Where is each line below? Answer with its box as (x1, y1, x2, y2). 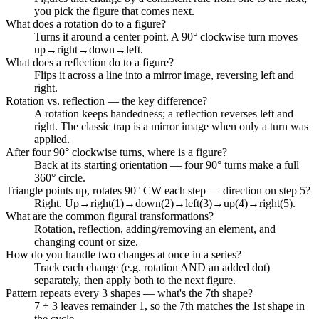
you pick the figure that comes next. (34, 4, 194, 17)
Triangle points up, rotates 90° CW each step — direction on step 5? (6, 184, 310, 197)
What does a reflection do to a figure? (6, 56, 174, 68)
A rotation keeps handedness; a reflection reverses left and (34, 107, 293, 120)
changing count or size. (34, 235, 138, 248)
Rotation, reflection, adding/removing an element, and (34, 222, 276, 235)
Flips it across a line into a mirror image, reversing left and (34, 68, 294, 81)
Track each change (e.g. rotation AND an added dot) (34, 261, 270, 273)
